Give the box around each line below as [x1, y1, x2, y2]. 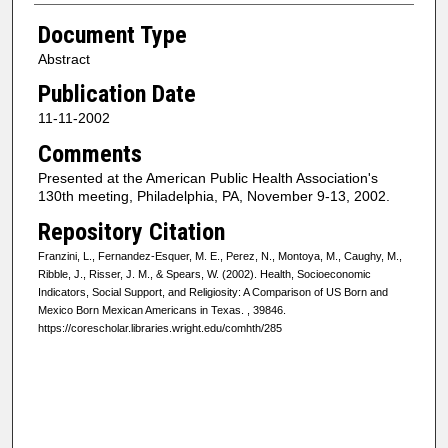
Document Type [37, 20, 187, 49]
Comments [37, 139, 142, 168]
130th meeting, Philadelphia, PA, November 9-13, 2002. [37, 187, 390, 204]
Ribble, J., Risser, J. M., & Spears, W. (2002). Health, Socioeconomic [37, 267, 371, 280]
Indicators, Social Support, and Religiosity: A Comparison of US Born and [37, 285, 388, 298]
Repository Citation [37, 217, 225, 246]
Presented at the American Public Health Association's [37, 169, 378, 186]
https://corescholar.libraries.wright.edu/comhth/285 [37, 321, 282, 334]
